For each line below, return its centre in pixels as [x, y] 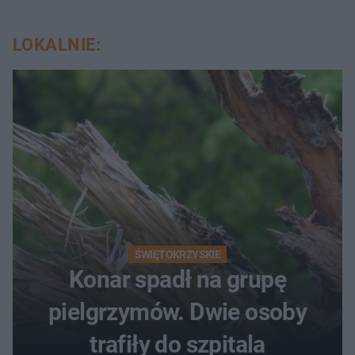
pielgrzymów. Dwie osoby [177, 311]
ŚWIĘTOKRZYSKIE [177, 254]
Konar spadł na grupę [177, 279]
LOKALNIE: [57, 44]
